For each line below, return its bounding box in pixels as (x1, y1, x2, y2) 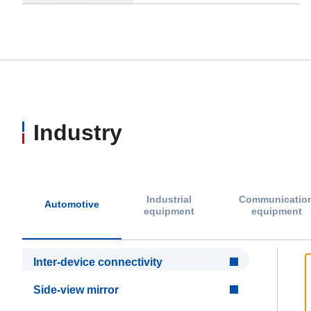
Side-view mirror (33, 283, 119, 296)
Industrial (146, 193, 192, 205)
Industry (33, 119, 122, 145)
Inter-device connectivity (33, 255, 162, 268)
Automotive (44, 199, 99, 210)
